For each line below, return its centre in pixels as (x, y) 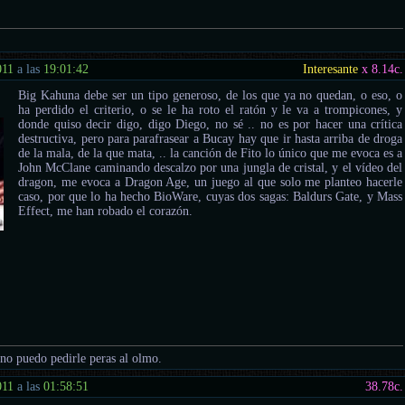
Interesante (331, 69)
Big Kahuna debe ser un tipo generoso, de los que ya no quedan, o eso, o (211, 95)
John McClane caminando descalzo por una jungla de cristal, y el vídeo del (211, 167)
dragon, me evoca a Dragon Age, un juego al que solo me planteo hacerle (211, 182)
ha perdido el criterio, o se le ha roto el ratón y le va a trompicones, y (211, 109)
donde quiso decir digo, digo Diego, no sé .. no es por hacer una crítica (211, 124)
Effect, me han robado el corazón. (106, 211)
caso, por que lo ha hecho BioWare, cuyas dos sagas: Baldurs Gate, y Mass (211, 196)
